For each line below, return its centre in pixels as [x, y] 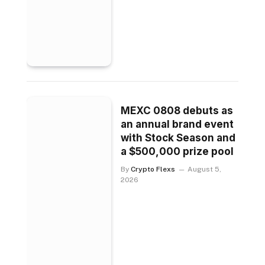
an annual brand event [177, 124]
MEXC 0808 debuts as [177, 110]
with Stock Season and [178, 138]
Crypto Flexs [153, 169]
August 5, [205, 169]
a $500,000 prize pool [177, 151]
